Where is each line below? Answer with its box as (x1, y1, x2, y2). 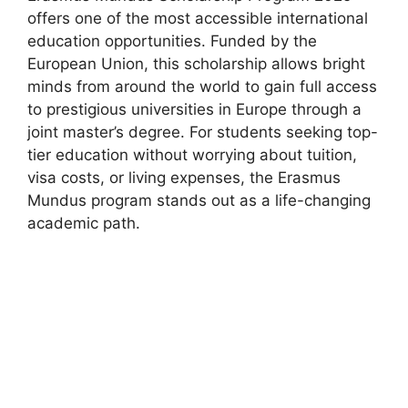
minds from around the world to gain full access (27, 76, 377, 96)
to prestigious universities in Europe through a (27, 99, 362, 118)
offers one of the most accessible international (27, 8, 368, 27)
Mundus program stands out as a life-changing (27, 190, 371, 209)
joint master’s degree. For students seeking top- (27, 122, 378, 141)
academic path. (27, 213, 140, 232)
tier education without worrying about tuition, (27, 145, 357, 164)
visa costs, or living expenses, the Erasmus (27, 168, 341, 187)
